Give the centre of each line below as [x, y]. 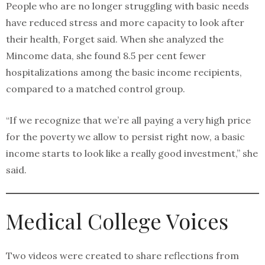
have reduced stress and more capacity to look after [125, 22]
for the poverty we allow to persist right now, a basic [125, 137]
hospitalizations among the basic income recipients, [124, 72]
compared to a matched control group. [96, 89]
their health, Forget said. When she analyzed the [115, 39]
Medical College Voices [117, 221]
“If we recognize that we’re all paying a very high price [128, 120]
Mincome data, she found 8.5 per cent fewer [106, 56]
